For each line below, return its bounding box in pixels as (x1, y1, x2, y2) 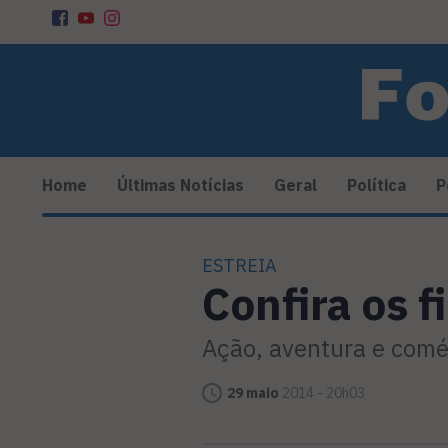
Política (347, 175, 406, 196)
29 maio (227, 384, 279, 403)
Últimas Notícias (117, 175, 244, 196)
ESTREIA (202, 254, 277, 278)
